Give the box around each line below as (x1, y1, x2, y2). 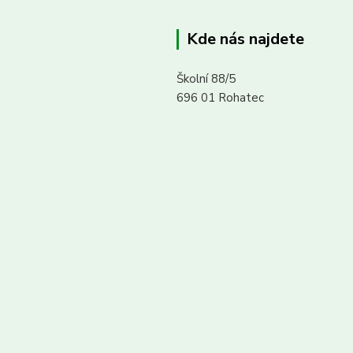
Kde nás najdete (187, 28, 304, 50)
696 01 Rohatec (176, 90, 264, 106)
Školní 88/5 (176, 71, 236, 87)
